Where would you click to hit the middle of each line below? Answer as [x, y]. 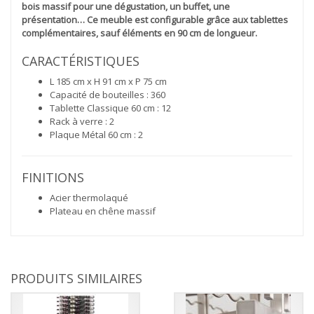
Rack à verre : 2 [82, 121]
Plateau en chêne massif [103, 211]
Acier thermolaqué [89, 197]
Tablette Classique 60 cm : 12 [110, 108]
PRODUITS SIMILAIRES [76, 278]
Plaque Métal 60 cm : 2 [96, 134]
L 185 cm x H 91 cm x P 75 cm [108, 81]
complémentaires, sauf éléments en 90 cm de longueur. [139, 33]
